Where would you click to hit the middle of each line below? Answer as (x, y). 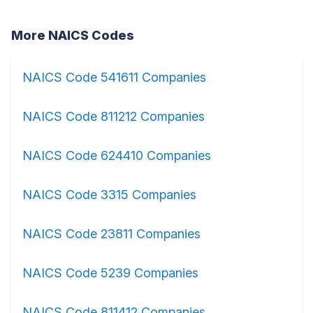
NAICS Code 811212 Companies (114, 116)
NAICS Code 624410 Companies (117, 155)
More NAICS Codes (73, 35)
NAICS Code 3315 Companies (109, 195)
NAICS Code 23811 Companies (111, 234)
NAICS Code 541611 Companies (114, 77)
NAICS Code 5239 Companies (110, 273)
